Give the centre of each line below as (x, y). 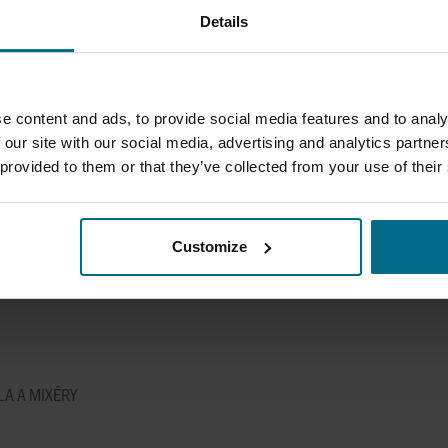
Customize (210, 246)
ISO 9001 (363, 263)
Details (224, 22)
